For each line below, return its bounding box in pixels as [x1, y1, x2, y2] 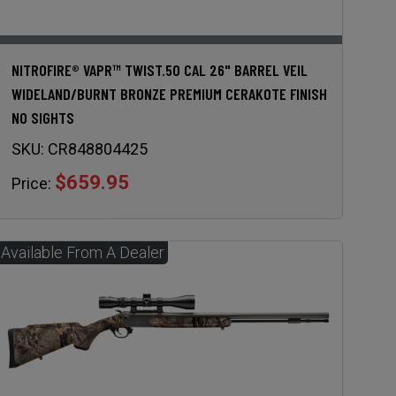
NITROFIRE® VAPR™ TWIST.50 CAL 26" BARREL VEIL [11, 60, 308, 80]
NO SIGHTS [11, 108, 74, 128]
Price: [11, 174, 51, 194]
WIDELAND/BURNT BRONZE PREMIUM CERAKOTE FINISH [11, 84, 327, 104]
